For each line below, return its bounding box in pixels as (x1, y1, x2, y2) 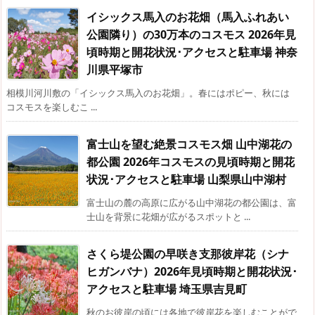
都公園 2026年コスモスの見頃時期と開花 (86, 153, 295, 169)
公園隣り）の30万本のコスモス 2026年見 (86, 26, 296, 42)
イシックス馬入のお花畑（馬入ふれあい (86, 8, 289, 25)
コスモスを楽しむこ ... (6, 100, 97, 113)
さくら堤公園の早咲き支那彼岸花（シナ (86, 245, 289, 262)
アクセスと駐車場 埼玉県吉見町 (86, 281, 247, 297)
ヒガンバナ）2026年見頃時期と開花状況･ (86, 263, 297, 279)
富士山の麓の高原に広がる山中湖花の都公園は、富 (86, 195, 297, 209)
